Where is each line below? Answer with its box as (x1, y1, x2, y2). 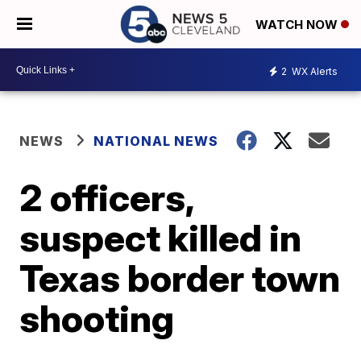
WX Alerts (289, 64, 338, 77)
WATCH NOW (255, 17, 341, 33)
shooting (19, 296, 175, 341)
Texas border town (19, 255, 341, 301)
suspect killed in (19, 215, 302, 260)
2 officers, (19, 175, 194, 220)
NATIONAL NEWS (93, 133, 219, 149)
